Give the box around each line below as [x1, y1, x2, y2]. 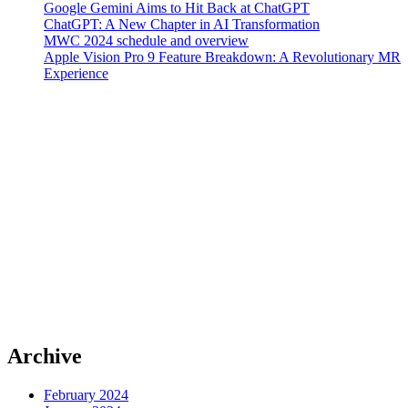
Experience [44, 66, 108, 82]
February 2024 [44, 386, 128, 403]
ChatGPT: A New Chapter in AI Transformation [44, 16, 320, 33]
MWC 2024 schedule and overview [44, 33, 249, 49]
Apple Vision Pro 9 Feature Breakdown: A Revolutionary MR [44, 49, 401, 66]
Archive [7, 344, 82, 369]
